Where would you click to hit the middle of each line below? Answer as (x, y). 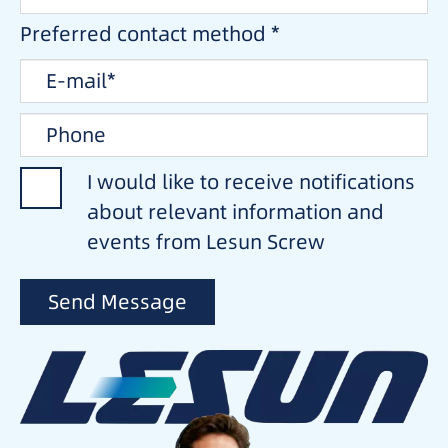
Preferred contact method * (150, 34)
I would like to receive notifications (251, 182)
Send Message (117, 302)
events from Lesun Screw (206, 242)
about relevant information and (235, 212)
